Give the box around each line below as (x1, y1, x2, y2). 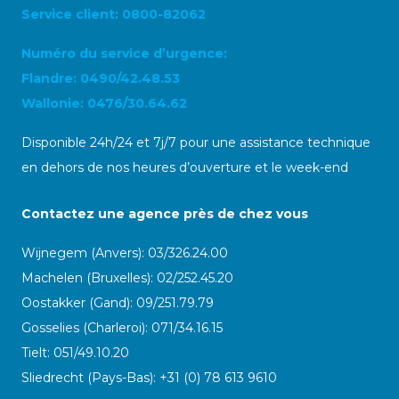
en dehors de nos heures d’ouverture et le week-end (21, 159, 348, 175)
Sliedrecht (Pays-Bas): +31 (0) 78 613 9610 (21, 370, 277, 386)
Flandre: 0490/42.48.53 (21, 70, 180, 86)
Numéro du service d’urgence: (21, 45, 227, 61)
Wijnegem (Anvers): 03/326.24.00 (21, 245, 228, 261)
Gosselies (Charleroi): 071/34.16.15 (21, 320, 223, 336)
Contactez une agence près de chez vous (21, 206, 308, 222)
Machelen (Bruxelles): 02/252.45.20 (21, 270, 233, 286)
